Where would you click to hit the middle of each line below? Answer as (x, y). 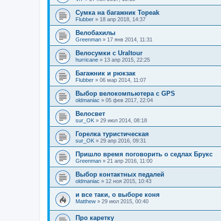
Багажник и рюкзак (106, 73)
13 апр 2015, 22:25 (127, 60)
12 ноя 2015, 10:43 (129, 181)
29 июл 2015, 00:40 (125, 201)
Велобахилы (95, 33)
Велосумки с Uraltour (109, 53)
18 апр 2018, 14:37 (123, 19)
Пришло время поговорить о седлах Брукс (144, 154)
